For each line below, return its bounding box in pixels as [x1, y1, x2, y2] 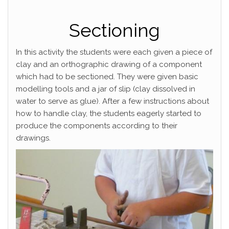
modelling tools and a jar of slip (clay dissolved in [16, 84, 195, 94]
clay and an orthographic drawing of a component [16, 60, 202, 69]
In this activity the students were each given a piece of [16, 48, 212, 57]
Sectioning [69, 19, 160, 41]
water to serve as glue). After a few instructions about [16, 97, 209, 106]
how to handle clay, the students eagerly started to [16, 109, 201, 118]
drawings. [16, 133, 51, 143]
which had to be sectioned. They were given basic [16, 72, 198, 81]
